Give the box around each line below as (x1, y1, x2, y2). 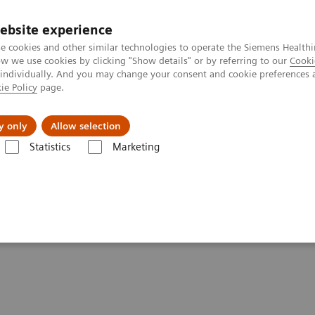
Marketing (112, 141, 160, 153)
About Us (141, 108, 190, 122)
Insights (44, 108, 86, 122)
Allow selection (51, 120, 121, 131)
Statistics (29, 141, 70, 153)
